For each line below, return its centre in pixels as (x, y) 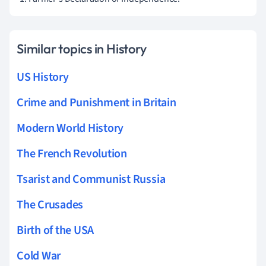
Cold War (39, 256)
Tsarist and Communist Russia (91, 179)
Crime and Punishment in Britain (96, 102)
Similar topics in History (82, 48)
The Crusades (50, 205)
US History (43, 77)
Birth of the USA (56, 230)
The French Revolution (72, 153)
